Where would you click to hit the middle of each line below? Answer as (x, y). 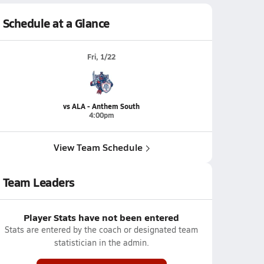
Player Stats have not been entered (101, 217)
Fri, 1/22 (101, 57)
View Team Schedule (98, 147)
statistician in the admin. (101, 242)
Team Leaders (39, 182)
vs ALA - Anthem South (101, 106)
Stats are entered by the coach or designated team (101, 230)
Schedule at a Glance (56, 23)
